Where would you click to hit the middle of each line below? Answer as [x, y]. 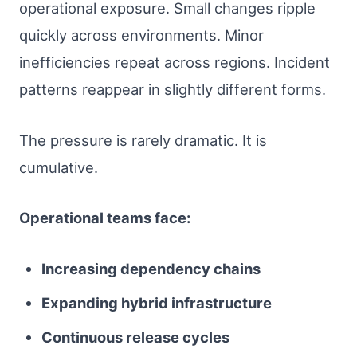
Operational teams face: [105, 218]
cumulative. [59, 167]
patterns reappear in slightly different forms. [173, 90]
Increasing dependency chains [151, 268]
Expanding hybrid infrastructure [156, 302]
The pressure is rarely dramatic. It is [143, 140]
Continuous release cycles [135, 337]
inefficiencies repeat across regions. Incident [175, 63]
